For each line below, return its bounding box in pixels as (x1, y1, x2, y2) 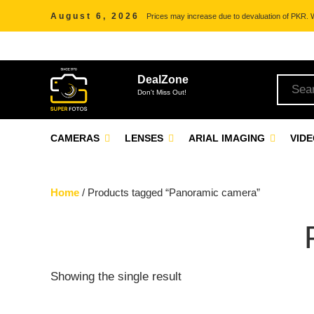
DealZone (137, 74, 189, 86)
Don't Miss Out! (137, 88, 186, 96)
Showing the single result (50, 270, 182, 283)
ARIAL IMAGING (189, 132, 268, 144)
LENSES (125, 132, 166, 144)
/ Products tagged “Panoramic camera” (79, 186, 260, 198)
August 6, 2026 (50, 11, 139, 21)
